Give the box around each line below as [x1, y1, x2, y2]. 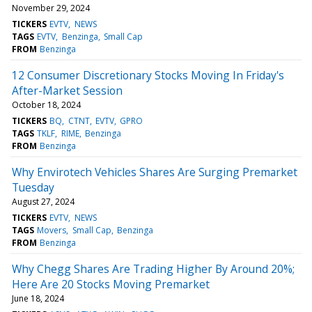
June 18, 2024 [12, 292, 64, 304]
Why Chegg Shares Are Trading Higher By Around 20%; [12, 260, 295, 276]
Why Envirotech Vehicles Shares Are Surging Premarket [12, 164, 297, 180]
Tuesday [12, 179, 54, 195]
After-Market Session [12, 82, 123, 98]
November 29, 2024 [12, 1, 90, 14]
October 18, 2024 [12, 98, 81, 111]
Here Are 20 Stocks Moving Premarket [12, 276, 210, 292]
